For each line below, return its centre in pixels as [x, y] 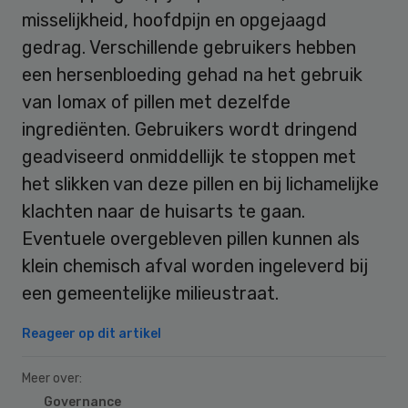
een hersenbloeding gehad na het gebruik [192, 74]
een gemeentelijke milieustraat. [150, 293]
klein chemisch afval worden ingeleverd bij [195, 265]
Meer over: [52, 378]
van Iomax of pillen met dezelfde [156, 102]
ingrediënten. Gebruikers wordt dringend [190, 129]
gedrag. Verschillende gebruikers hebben [189, 47]
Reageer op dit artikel [92, 333]
